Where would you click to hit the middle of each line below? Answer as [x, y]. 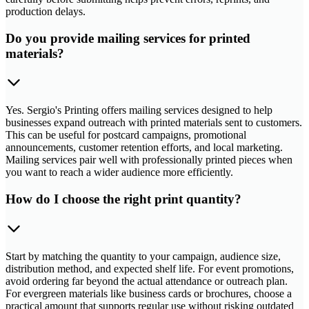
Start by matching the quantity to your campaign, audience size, [143, 256]
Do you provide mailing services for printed [128, 38]
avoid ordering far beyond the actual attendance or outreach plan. [147, 281]
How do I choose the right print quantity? [123, 199]
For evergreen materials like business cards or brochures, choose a [149, 293]
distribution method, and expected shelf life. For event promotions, [150, 268]
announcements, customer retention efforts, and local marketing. [144, 148]
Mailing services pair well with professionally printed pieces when [149, 160]
